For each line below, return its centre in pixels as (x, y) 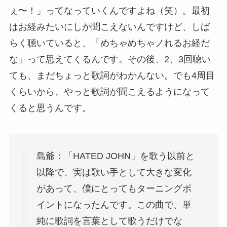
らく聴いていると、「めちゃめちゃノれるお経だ (109, 43)
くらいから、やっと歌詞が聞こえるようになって (109, 92)
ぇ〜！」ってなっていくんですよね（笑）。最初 (109, 11)
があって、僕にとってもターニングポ (114, 189)
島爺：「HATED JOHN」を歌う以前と (115, 156)
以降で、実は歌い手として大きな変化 (114, 173)
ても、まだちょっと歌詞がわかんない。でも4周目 (112, 76)
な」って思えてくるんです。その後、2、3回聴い (110, 60)
